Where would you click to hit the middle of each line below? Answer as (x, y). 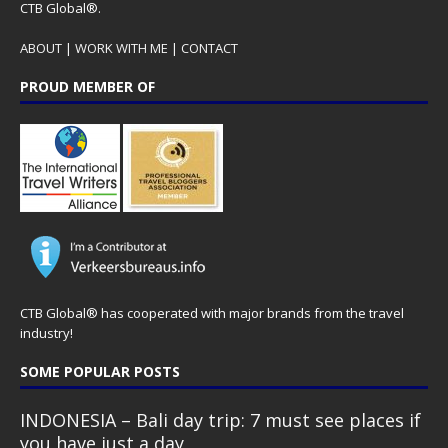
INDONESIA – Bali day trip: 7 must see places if (220, 420)
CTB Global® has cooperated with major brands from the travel (212, 313)
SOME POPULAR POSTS (100, 372)
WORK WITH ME (121, 48)
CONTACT (209, 48)
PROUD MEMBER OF (87, 87)
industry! (46, 333)
